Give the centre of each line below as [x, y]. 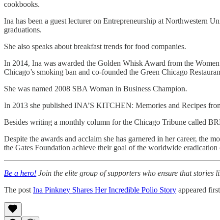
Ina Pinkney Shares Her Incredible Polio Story [105, 190]
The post [18, 190]
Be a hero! [20, 173]
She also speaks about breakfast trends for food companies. [95, 46]
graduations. [23, 29]
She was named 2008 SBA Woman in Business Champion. [96, 88]
